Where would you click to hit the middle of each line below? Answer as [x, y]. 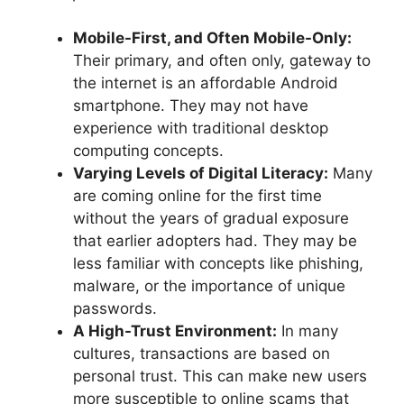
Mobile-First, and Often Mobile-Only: [212, 38]
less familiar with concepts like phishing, [218, 264]
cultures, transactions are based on [202, 354]
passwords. [115, 309]
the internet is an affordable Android [206, 83]
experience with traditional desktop [201, 129]
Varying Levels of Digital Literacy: [201, 174]
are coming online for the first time [197, 196]
